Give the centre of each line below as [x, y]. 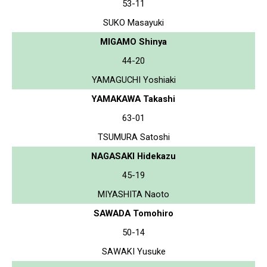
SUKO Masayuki [133, 22]
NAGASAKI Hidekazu [133, 156]
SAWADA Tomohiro [133, 213]
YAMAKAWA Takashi [133, 99]
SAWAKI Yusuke [133, 251]
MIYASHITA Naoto [133, 194]
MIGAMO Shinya [133, 41]
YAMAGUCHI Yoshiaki [133, 80]
